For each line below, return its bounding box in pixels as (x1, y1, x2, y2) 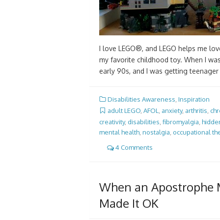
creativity (99, 118, 125, 126)
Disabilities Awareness (108, 95, 175, 103)
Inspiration (178, 95, 210, 103)
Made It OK (99, 195, 159, 211)
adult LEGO (108, 106, 140, 114)
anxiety (162, 106, 182, 114)
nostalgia (142, 128, 170, 137)
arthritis (185, 106, 207, 114)
